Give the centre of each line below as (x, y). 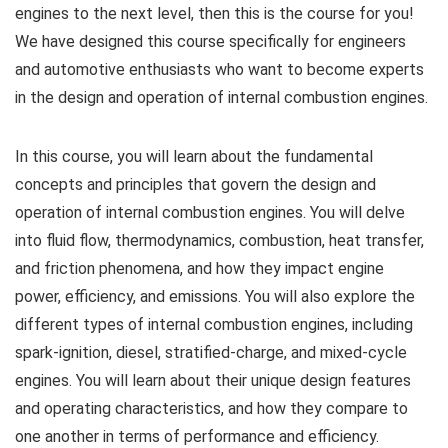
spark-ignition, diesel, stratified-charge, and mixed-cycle (211, 352)
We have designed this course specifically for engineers (210, 41)
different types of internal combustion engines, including (214, 324)
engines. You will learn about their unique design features (213, 380)
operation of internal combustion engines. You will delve (210, 212)
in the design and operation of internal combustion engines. (221, 97)
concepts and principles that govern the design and (195, 184)
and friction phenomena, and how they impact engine (199, 268)
